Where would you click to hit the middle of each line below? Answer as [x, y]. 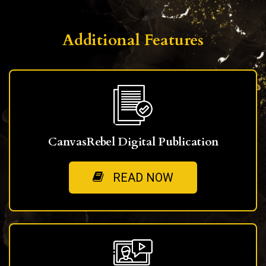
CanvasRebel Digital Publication [133, 142]
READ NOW [143, 177]
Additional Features [133, 40]
